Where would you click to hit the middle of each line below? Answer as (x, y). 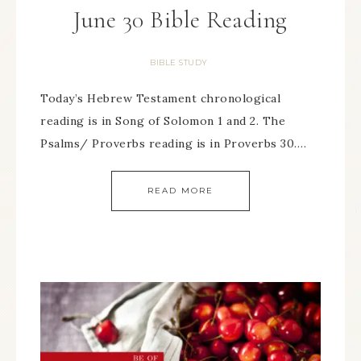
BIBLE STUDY (179, 62)
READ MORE (180, 191)
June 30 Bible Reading (180, 20)
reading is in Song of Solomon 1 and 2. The (163, 121)
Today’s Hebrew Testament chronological (160, 98)
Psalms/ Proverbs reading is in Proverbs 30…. (173, 143)
